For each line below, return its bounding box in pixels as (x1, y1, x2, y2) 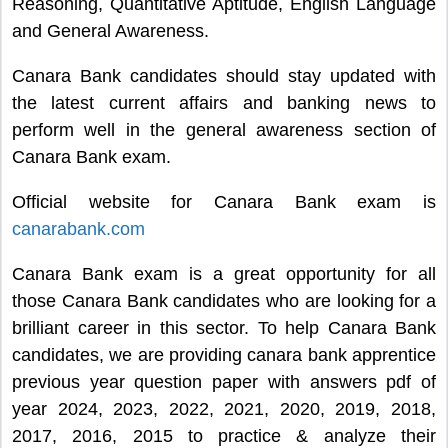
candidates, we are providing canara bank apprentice (12, 345, 436, 366)
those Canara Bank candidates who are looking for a (12, 291, 436, 312)
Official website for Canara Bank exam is (12, 192, 436, 213)
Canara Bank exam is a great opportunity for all (12, 264, 436, 285)
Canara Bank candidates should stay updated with (12, 66, 436, 87)
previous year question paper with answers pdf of (12, 372, 436, 393)
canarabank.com (12, 219, 145, 240)
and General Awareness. (12, 21, 209, 42)
